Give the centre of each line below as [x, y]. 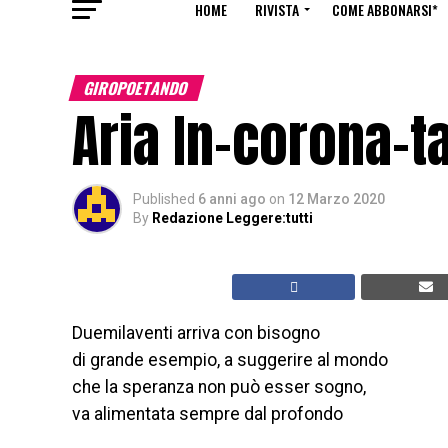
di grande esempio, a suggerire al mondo [230, 360]
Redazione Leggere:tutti [232, 218]
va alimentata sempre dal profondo [207, 414]
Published [164, 199]
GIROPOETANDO [136, 88]
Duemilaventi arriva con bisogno [196, 333]
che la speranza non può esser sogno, [219, 387]
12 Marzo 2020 [336, 199]
